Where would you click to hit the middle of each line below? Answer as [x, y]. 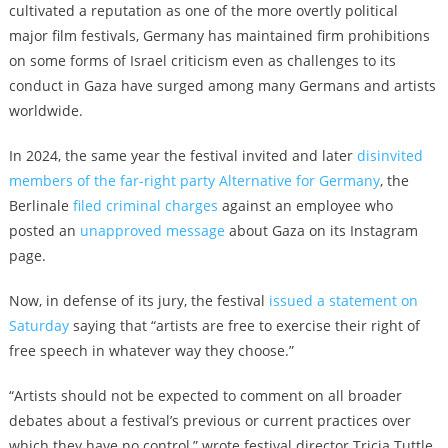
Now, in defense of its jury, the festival [138, 301]
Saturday [38, 326]
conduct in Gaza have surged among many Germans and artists [222, 86]
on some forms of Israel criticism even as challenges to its [202, 61]
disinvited [389, 156]
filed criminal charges [145, 206]
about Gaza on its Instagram [321, 231]
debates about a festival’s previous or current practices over [209, 421]
